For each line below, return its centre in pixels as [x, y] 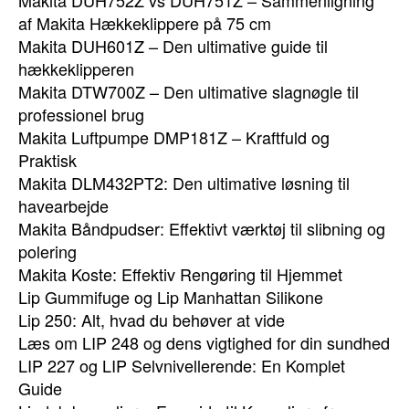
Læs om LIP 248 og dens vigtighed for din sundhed [204, 342]
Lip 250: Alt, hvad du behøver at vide [152, 320]
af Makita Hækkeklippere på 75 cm [145, 23]
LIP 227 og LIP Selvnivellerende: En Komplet [182, 365]
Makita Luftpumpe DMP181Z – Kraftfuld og [174, 137]
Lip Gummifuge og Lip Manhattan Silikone [171, 297]
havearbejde [63, 205]
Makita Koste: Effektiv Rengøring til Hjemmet [180, 274]
